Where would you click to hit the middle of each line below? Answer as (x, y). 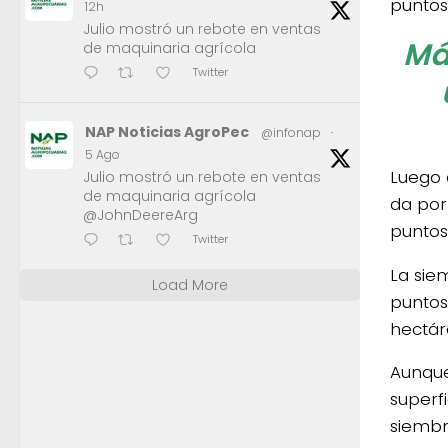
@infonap (291, 133)
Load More (190, 285)
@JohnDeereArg (140, 215)
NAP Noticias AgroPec (167, 132)
